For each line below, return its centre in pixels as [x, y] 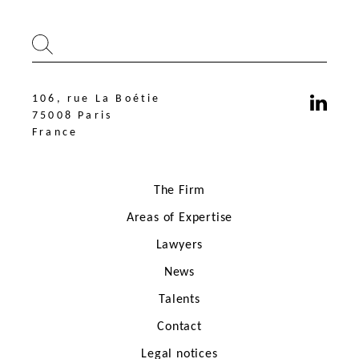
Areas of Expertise [179, 218]
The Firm [179, 190]
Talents [179, 299]
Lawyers [179, 245]
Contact [179, 327]
